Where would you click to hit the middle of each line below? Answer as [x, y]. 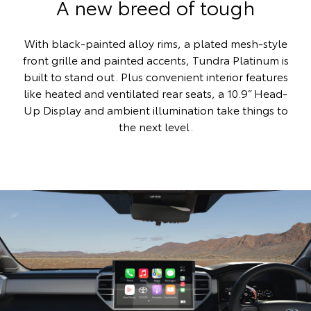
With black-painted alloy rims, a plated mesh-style [155, 42]
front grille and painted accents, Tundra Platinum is [155, 59]
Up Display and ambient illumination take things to [155, 109]
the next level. [155, 126]
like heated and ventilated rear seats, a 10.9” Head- [155, 92]
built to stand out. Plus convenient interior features [155, 76]
